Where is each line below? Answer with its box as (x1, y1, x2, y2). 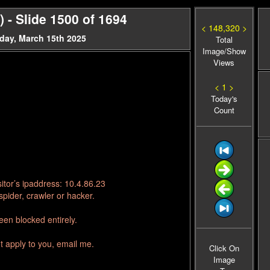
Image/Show (202, 45, 246, 57)
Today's (210, 93, 237, 104)
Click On (209, 242, 239, 254)
